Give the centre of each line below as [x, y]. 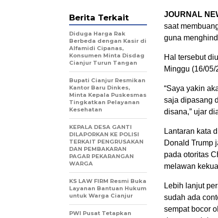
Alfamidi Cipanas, [96, 48]
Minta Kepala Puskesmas [108, 95]
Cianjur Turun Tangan [103, 63]
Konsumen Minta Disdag [107, 55]
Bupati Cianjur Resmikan [107, 80]
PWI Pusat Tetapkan [100, 213]
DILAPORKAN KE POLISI [104, 134]
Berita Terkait [99, 17]
